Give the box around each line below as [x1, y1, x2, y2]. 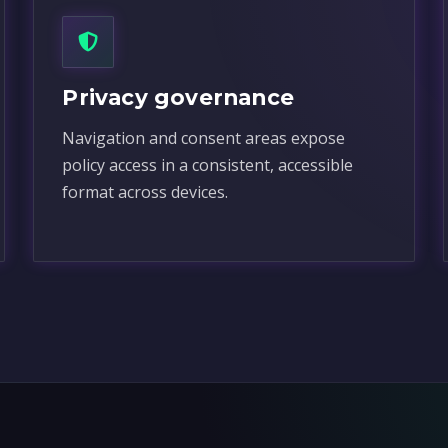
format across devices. [62, 181, 229, 203]
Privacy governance [62, 84, 294, 110]
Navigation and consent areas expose [62, 127, 346, 149]
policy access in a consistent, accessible [62, 154, 354, 176]
